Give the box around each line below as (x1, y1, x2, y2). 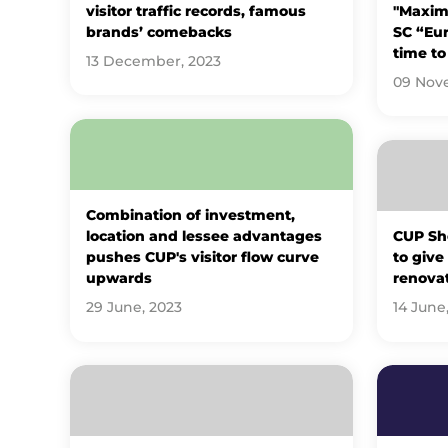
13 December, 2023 (85, 52, 221, 69)
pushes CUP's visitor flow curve (85, 249, 319, 266)
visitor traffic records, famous (85, 2, 306, 19)
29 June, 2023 (85, 299, 182, 316)
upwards (85, 270, 152, 287)
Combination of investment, (85, 207, 295, 224)
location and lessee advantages (85, 228, 322, 245)
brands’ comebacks (85, 23, 232, 40)
